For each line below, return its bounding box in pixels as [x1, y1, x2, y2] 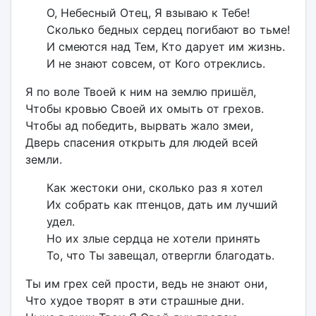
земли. [25, 152, 62, 166]
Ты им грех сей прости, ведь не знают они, [25, 276, 267, 291]
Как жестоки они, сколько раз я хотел [46, 181, 262, 195]
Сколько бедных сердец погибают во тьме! [46, 23, 290, 37]
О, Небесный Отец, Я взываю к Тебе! [46, 6, 250, 20]
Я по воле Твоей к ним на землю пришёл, [25, 85, 256, 99]
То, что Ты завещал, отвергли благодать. [46, 248, 274, 262]
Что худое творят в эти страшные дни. [25, 293, 244, 308]
